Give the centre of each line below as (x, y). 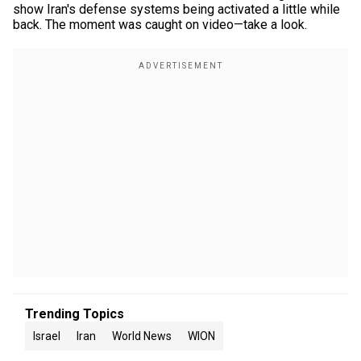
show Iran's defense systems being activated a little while (176, 9)
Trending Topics (75, 314)
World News (142, 336)
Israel (47, 336)
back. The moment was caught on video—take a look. (160, 25)
